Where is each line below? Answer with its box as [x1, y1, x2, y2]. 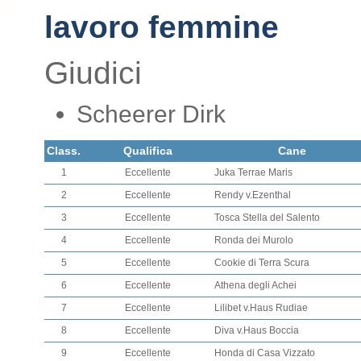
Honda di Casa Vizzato [214, 347, 315, 359]
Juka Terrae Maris [214, 167, 293, 178]
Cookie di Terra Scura [214, 257, 309, 268]
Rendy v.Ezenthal [214, 189, 291, 201]
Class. [47, 144, 81, 157]
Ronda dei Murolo [214, 234, 293, 246]
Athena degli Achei [214, 280, 297, 291]
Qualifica [122, 144, 172, 157]
